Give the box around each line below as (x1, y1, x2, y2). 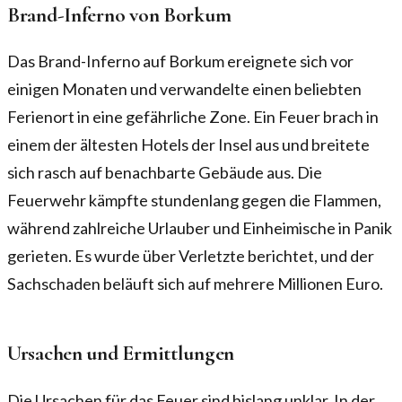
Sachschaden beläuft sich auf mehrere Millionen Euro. (7, 274, 383, 294)
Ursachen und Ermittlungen (7, 340, 234, 367)
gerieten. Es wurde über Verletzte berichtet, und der (7, 246, 374, 267)
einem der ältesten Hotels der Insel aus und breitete (7, 135, 370, 155)
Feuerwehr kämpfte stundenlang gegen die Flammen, (7, 190, 381, 211)
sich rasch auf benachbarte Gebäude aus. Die (7, 162, 322, 183)
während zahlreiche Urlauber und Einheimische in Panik (7, 218, 392, 239)
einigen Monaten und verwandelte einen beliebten (7, 79, 362, 100)
